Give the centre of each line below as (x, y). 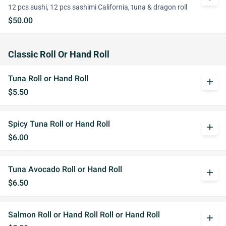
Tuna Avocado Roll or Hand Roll (65, 169)
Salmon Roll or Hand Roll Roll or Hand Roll (84, 215)
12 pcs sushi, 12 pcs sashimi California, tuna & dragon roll (98, 7)
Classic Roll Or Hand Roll (59, 54)
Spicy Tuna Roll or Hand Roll (59, 124)
